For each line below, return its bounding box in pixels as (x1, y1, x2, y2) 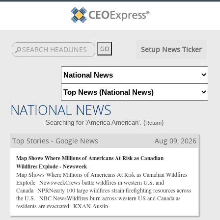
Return (145, 120, 162, 126)
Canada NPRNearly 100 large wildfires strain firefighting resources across (16, 186, 192, 194)
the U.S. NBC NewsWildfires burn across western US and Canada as (16, 194, 181, 202)
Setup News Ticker (140, 45, 202, 54)
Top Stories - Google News (12, 136, 98, 145)
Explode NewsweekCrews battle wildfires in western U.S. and (16, 178, 164, 186)
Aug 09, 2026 (155, 136, 196, 145)
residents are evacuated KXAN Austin (16, 202, 108, 210)
